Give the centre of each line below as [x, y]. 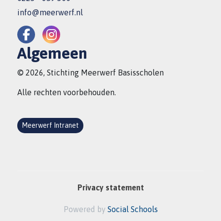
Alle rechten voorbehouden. [67, 92]
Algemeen [52, 53]
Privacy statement [110, 187]
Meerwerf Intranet [50, 125]
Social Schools [132, 209]
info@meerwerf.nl [50, 12]
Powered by [85, 209]
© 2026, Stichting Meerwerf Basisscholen [91, 73]
